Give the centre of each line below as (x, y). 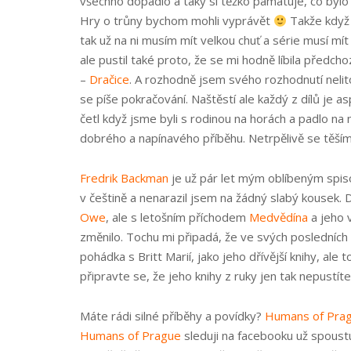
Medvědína (279, 217)
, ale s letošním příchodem (177, 217)
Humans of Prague (130, 335)
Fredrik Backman (124, 178)
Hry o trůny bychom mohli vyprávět (177, 20)
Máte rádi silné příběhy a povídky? (172, 316)
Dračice (109, 79)
